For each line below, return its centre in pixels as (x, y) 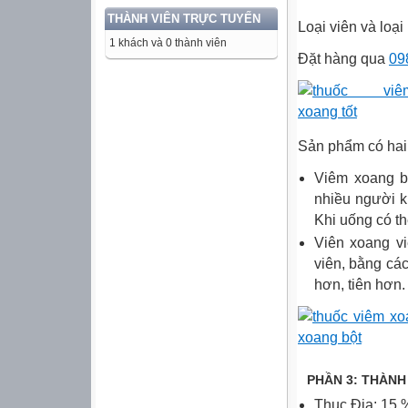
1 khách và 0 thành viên (168, 42)
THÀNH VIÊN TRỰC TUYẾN (184, 18)
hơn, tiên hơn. (360, 285)
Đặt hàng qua (343, 59)
